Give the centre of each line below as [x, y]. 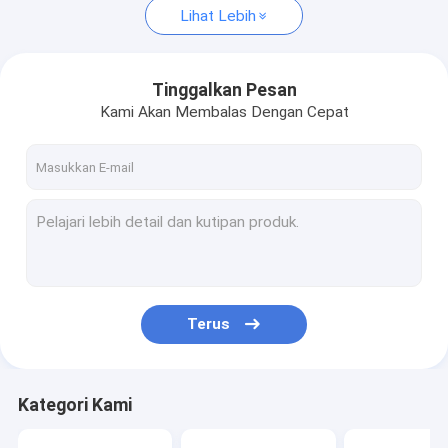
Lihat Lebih [217, 15]
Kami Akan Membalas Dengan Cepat [224, 111]
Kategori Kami [74, 405]
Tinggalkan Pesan [224, 89]
